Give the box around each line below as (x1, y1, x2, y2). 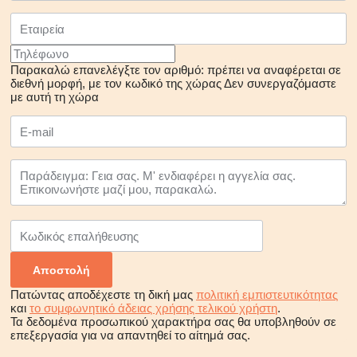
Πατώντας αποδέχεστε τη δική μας (10, 288, 196, 302)
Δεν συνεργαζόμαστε (224, 76, 336, 91)
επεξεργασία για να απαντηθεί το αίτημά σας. (10, 328, 250, 343)
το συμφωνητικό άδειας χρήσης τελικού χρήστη (29, 301, 277, 316)
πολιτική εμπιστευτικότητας (196, 288, 338, 302)
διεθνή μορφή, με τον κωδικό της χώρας (10, 76, 222, 91)
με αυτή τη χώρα (10, 90, 99, 104)
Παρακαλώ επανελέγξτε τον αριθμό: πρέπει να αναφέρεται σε (10, 63, 341, 77)
